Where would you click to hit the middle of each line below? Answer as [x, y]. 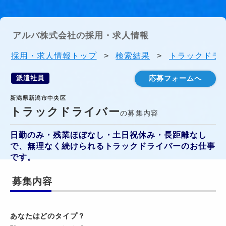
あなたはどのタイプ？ [48, 216]
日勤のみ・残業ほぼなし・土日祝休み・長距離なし [109, 135]
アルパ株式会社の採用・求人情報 [81, 36]
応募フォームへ [175, 78]
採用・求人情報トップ [54, 56]
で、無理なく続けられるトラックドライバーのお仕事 [113, 146]
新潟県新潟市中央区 [38, 98]
